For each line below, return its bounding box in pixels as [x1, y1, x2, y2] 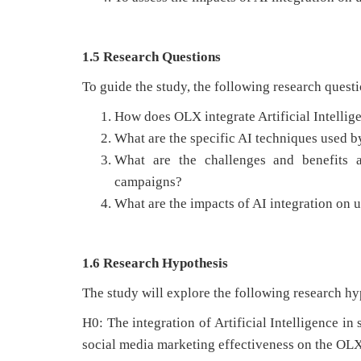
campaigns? [114, 174, 182, 189]
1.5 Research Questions [82, 49, 221, 64]
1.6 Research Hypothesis [82, 255, 228, 271]
